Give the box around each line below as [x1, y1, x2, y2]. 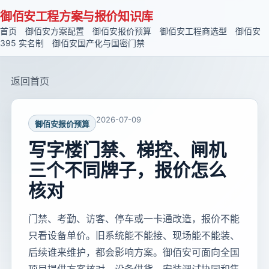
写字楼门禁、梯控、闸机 [28, 139, 226, 160]
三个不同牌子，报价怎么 [28, 159, 226, 181]
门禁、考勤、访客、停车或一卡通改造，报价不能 [28, 213, 240, 225]
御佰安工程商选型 [160, 26, 227, 36]
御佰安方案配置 [25, 26, 84, 36]
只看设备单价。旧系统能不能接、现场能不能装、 [28, 229, 240, 241]
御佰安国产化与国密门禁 [52, 38, 145, 48]
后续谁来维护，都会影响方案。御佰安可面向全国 [28, 246, 240, 258]
